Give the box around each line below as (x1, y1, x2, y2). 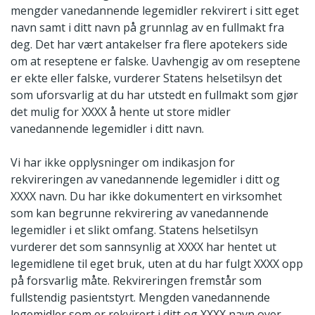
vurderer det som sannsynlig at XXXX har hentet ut (11, 238, 276, 255)
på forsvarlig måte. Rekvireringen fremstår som (11, 272, 262, 288)
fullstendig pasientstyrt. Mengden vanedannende (11, 289, 270, 305)
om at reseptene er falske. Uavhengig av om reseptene (11, 53, 300, 69)
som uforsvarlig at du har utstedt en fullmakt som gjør (11, 86, 298, 103)
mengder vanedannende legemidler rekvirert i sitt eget (11, 2, 299, 18)
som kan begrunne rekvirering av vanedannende (11, 205, 269, 221)
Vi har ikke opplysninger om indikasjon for (11, 154, 235, 170)
